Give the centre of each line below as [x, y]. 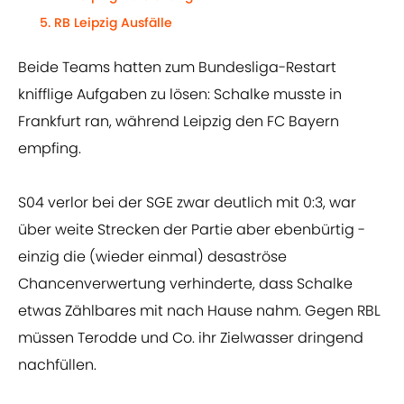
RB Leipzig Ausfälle [113, 23]
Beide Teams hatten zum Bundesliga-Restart [177, 68]
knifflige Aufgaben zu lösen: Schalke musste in [180, 95]
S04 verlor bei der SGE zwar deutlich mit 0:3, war [187, 203]
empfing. [50, 149]
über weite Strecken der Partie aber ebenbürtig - [192, 230]
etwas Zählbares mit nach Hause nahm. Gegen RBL [199, 311]
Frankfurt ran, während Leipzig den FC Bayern [179, 122]
